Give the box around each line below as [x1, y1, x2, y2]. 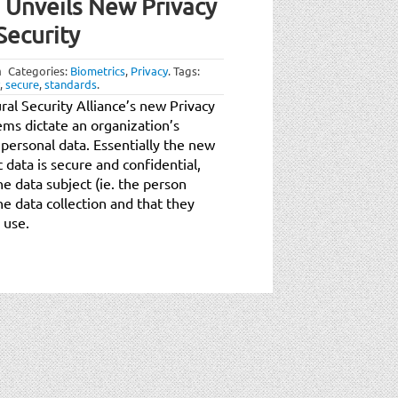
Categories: [8, 62, 70, 78]
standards [44, 76, 97, 92]
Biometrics [70, 62, 125, 78]
